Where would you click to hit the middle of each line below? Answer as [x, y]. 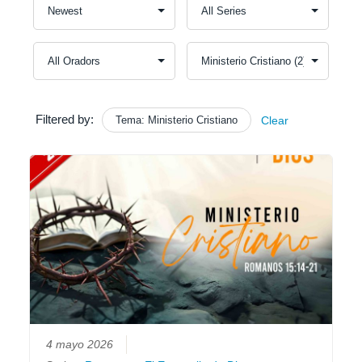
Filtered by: [64, 119]
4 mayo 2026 [80, 345]
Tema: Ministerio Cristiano [176, 120]
